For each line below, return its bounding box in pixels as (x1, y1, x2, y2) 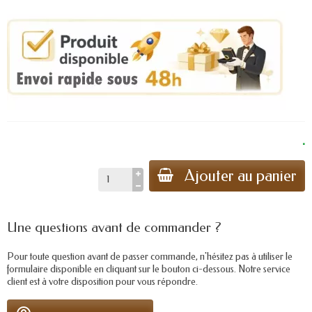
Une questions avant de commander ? (7, 219, 221, 235)
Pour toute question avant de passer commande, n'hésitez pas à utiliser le (7, 251, 292, 263)
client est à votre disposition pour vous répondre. (7, 276, 198, 288)
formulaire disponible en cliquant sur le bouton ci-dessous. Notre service (7, 263, 290, 275)
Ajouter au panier (185, 166, 297, 185)
